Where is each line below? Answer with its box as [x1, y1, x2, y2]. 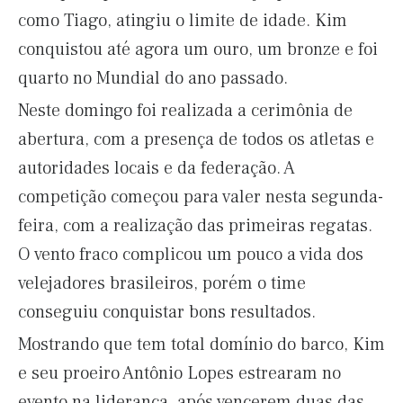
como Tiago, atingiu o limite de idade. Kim [18, 9, 347, 32]
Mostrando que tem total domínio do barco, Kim [18, 333, 385, 356]
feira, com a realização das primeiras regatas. [18, 214, 372, 237]
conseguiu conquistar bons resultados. [18, 300, 316, 324]
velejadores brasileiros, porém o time [18, 272, 306, 295]
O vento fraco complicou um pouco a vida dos [18, 243, 363, 266]
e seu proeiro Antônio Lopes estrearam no [18, 362, 341, 385]
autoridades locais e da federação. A [18, 157, 295, 180]
